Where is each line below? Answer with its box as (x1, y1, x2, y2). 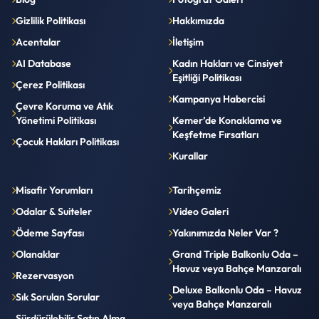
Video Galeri (172, 204, 229, 218)
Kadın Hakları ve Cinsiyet (172, 56, 283, 70)
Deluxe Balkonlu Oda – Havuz (172, 283, 302, 296)
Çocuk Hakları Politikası (16, 135, 119, 148)
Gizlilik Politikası (16, 14, 85, 27)
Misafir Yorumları (16, 183, 93, 197)
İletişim (172, 35, 204, 48)
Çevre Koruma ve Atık (16, 99, 113, 113)
